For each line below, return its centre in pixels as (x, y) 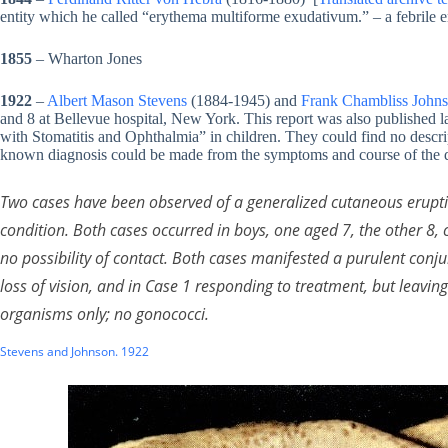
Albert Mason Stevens (117, 100)
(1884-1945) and (244, 100)
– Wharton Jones (87, 58)
